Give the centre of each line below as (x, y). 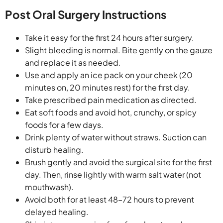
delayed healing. (57, 212)
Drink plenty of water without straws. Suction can (116, 137)
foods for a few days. (64, 125)
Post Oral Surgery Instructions (86, 15)
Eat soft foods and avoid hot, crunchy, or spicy (111, 112)
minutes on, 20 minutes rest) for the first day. (108, 88)
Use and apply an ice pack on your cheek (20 (109, 75)
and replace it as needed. (73, 63)
